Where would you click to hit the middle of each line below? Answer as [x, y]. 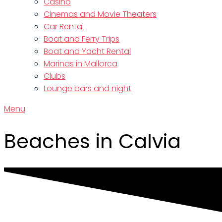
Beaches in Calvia [92, 141]
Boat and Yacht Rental [87, 51]
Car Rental [64, 27]
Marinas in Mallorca [81, 64]
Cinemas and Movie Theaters [100, 14]
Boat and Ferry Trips [82, 39]
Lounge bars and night [87, 88]
